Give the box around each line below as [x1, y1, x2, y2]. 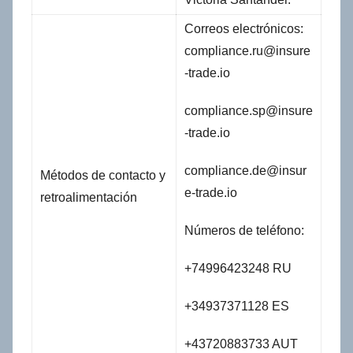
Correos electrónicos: [184, 22, 303, 36]
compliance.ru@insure [184, 44, 310, 58]
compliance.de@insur [184, 164, 307, 178]
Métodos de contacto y [39, 169, 165, 183]
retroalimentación [39, 191, 140, 205]
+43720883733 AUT [184, 337, 298, 351]
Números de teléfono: [184, 224, 304, 238]
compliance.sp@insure [184, 104, 313, 118]
